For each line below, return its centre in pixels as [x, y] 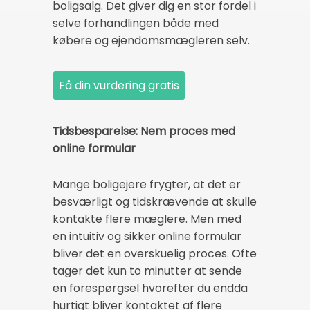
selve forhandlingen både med [136, 24]
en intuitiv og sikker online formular [147, 236]
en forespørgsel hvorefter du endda [150, 288]
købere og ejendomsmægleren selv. [151, 41]
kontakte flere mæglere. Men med [147, 219]
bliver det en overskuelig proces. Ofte [155, 253]
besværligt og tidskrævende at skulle [155, 201]
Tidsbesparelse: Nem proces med [144, 131]
